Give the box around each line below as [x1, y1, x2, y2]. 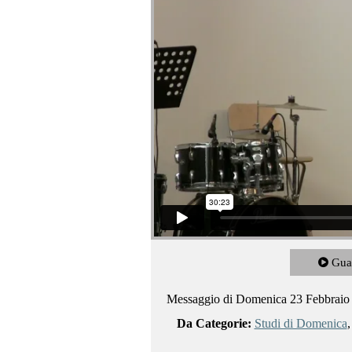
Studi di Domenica [254, 316, 347, 330]
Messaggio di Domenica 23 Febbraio [167, 291, 350, 306]
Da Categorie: [176, 316, 251, 330]
